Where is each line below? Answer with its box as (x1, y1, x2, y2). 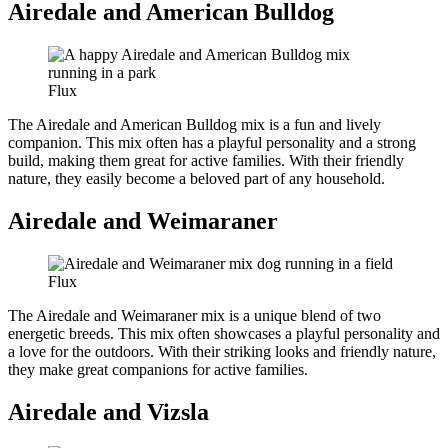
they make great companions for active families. (8, 361, 308, 378)
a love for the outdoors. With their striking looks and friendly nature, (8, 343, 436, 360)
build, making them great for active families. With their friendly (8, 152, 404, 170)
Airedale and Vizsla (8, 398, 209, 425)
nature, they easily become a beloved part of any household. (8, 170, 385, 188)
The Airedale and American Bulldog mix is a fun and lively (8, 116, 381, 134)
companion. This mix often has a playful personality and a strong (8, 134, 416, 152)
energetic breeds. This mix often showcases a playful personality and (8, 325, 440, 342)
